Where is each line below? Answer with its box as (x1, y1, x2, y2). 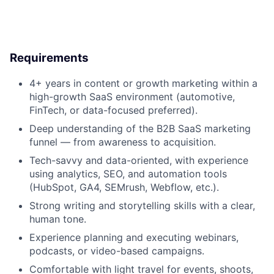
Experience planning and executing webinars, (29, 231, 239, 243)
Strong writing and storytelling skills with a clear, (29, 199, 255, 212)
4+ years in (29, 76, 84, 89)
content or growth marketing (84, 76, 218, 89)
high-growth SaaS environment (29, 90, 173, 103)
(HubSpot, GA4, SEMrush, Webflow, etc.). (29, 180, 219, 193)
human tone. (29, 212, 86, 225)
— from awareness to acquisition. (57, 135, 216, 148)
